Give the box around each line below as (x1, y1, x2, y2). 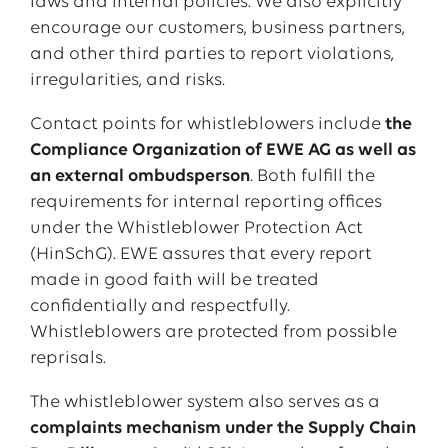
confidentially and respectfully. (29, 297, 290, 316)
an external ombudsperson (29, 167, 250, 186)
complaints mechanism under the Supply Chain (29, 419, 416, 438)
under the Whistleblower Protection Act (29, 219, 363, 238)
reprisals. (29, 349, 106, 368)
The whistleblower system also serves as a (29, 393, 380, 412)
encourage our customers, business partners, (29, 19, 405, 38)
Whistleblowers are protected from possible (29, 323, 397, 342)
